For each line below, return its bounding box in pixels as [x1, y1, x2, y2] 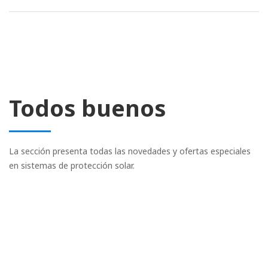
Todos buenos [9, 92, 166, 124]
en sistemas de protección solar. [9, 160, 135, 172]
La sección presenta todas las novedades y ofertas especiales [9, 145, 251, 157]
